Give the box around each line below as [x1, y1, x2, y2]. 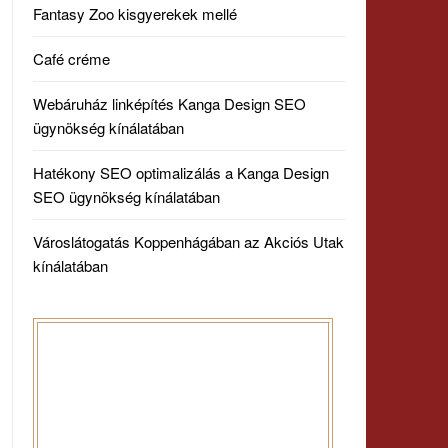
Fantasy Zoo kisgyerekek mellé [32, 3, 237, 24]
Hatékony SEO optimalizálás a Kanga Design [32, 162, 329, 183]
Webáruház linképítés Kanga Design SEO [32, 93, 306, 114]
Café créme [32, 48, 110, 69]
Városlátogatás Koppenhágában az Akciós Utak [32, 231, 344, 252]
